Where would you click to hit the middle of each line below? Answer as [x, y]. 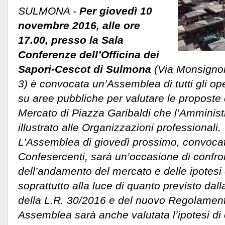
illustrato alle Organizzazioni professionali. [120, 128]
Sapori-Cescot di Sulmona [86, 69]
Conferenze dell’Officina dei [89, 55]
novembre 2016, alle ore [79, 26]
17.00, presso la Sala [71, 40]
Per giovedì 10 [116, 11]
